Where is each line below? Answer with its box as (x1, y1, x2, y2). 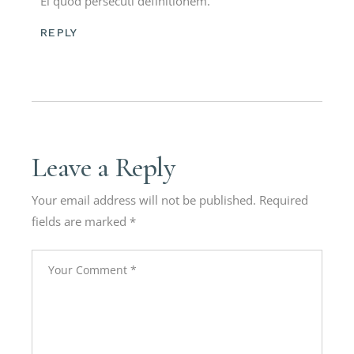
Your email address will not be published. (32, 192, 257, 209)
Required (259, 192, 309, 209)
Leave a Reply (32, 151, 175, 185)
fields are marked (32, 213, 130, 230)
